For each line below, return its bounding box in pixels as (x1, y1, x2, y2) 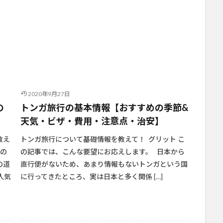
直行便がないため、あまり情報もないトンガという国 (20, 160, 188, 169)
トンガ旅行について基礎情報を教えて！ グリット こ (20, 135, 185, 144)
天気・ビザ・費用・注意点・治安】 (20, 115, 164, 127)
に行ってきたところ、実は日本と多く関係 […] (20, 172, 163, 181)
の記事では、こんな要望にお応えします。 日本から (20, 147, 185, 156)
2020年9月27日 (28, 90, 70, 98)
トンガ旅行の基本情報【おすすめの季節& (20, 102, 188, 113)
